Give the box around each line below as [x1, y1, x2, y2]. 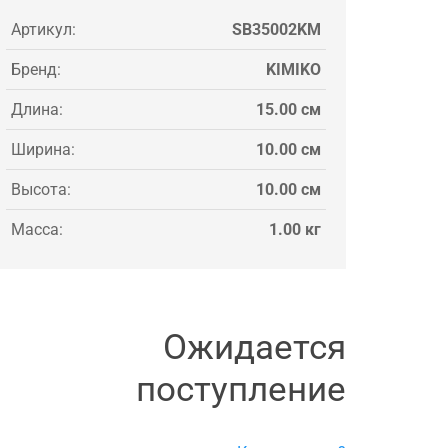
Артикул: [11, 19, 76, 39]
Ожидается [163, 326, 346, 368]
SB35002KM [232, 19, 321, 39]
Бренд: [11, 59, 61, 79]
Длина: [11, 99, 63, 119]
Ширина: [11, 139, 75, 159]
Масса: [11, 219, 63, 239]
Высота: [11, 179, 71, 199]
